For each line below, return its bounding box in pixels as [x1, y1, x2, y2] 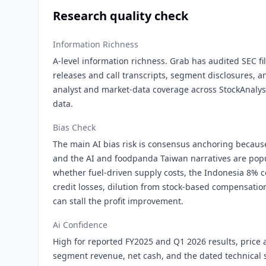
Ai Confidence [53, 219, 107, 230]
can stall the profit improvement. [53, 195, 183, 207]
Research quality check [53, 8, 188, 24]
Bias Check [53, 122, 96, 133]
